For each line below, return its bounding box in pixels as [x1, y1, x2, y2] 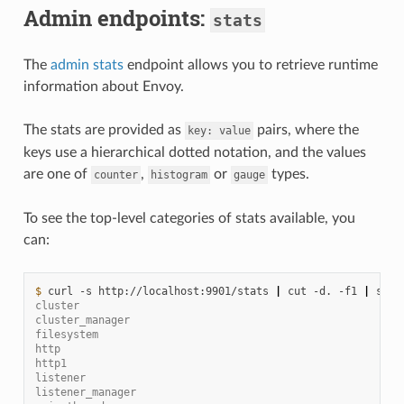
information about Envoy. [23, 78, 184, 94]
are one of [23, 166, 91, 181]
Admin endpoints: [23, 3, 210, 32]
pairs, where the [252, 122, 359, 137]
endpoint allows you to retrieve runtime [123, 57, 378, 72]
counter [93, 168, 138, 181]
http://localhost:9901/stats [97, 284, 269, 298]
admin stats [50, 57, 124, 72]
